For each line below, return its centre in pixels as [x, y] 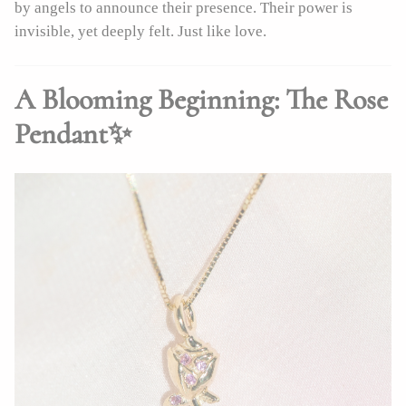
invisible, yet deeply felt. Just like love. [140, 32]
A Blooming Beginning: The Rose [201, 99]
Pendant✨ [73, 133]
